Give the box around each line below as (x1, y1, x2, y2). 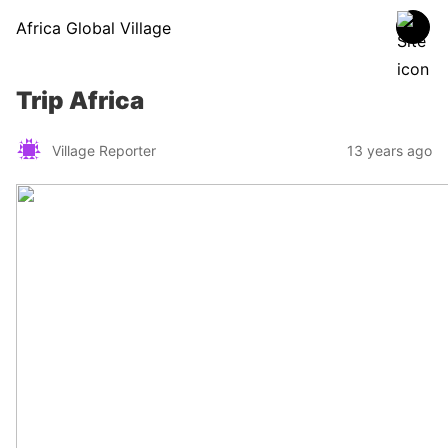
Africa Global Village (16, 18, 171, 38)
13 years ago (347, 141, 432, 159)
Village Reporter (52, 141, 156, 159)
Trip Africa (16, 86, 144, 115)
